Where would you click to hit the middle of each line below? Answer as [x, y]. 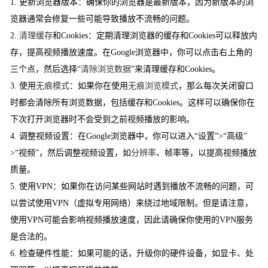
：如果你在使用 [99, 86]
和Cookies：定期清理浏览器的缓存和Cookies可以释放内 [155, 36]
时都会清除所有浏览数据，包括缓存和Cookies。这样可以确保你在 [133, 103]
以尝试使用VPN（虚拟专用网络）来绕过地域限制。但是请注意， [132, 203]
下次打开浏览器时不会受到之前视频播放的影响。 [103, 120]
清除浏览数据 [106, 69]
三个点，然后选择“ [46, 69]
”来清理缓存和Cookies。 [176, 69]
